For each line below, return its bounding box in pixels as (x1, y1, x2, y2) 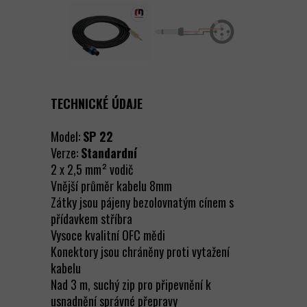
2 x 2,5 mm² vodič (51, 160, 133, 178)
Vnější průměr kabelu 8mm (51, 177, 175, 195)
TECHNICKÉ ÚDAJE (51, 95, 143, 112)
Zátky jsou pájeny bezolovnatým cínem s (51, 193, 234, 211)
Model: (51, 127, 83, 145)
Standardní (81, 144, 137, 162)
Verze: (51, 144, 81, 162)
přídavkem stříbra (51, 210, 135, 228)
